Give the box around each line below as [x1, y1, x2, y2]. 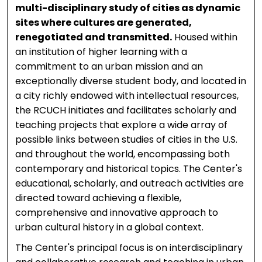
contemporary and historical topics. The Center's [15, 162, 243, 176]
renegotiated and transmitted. [15, 30, 173, 44]
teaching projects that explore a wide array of [15, 118, 228, 132]
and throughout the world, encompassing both [15, 147, 230, 161]
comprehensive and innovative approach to [15, 206, 219, 220]
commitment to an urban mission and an [15, 60, 204, 74]
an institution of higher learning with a [15, 45, 188, 59]
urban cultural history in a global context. [15, 220, 204, 235]
